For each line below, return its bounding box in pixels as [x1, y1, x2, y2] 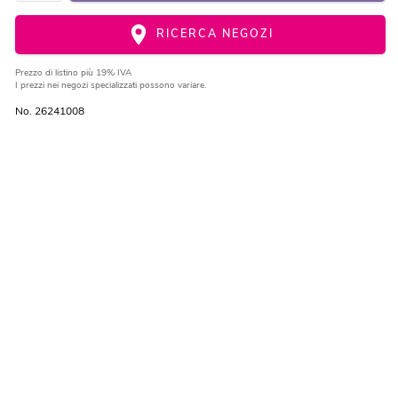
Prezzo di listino [14, 67, 81, 80]
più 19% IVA [80, 67, 131, 80]
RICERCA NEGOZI [152, 26, 275, 42]
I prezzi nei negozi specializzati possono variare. [14, 79, 206, 92]
